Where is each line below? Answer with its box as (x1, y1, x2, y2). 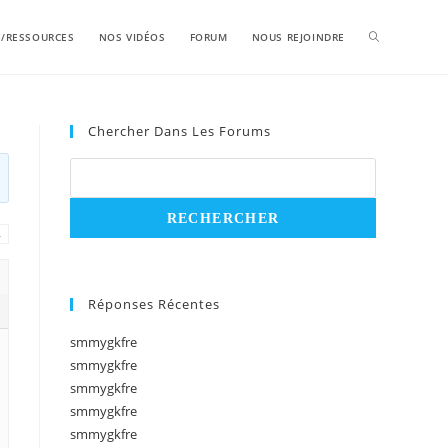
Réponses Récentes (88, 295, 220, 313)
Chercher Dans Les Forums (88, 122, 271, 140)
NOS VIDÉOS (98, 30, 166, 44)
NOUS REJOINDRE (251, 30, 345, 44)
